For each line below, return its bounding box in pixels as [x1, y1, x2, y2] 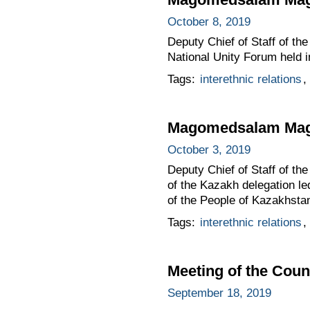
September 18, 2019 [167, 286, 271, 300]
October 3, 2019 [167, 143, 250, 156]
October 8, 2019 [167, 15, 250, 29]
